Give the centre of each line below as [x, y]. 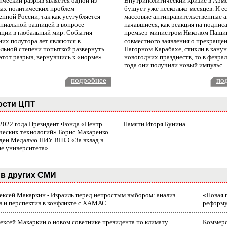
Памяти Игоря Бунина [154, 124]
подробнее [89, 80]
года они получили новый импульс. [174, 65]
